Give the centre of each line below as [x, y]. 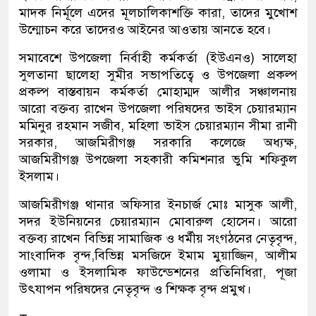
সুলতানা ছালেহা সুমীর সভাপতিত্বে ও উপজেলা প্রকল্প [158, 74]
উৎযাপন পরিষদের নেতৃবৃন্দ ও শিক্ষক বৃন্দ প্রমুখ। [135, 289]
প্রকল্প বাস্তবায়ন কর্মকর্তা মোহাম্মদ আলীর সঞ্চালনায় [158, 91]
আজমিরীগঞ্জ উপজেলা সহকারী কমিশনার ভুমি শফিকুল [158, 159]
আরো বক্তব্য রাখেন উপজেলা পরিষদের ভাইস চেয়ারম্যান [158, 108]
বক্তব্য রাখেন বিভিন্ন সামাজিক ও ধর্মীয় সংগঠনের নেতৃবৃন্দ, [158, 238]
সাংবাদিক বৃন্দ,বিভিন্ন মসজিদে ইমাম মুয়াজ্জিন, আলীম [158, 255]
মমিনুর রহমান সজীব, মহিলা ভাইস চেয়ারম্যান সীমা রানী [158, 125]
